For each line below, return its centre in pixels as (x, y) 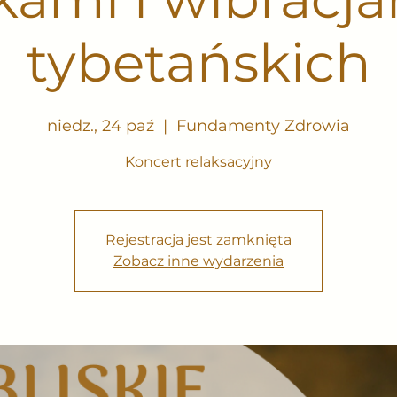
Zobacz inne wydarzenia (198, 261)
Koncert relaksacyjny (198, 162)
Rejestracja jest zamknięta (198, 240)
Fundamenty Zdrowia (263, 126)
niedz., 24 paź (101, 126)
